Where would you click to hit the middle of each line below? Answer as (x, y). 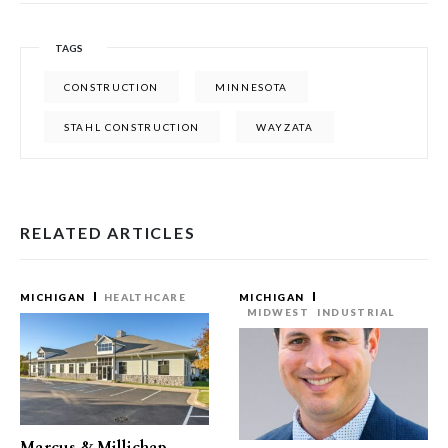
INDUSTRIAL (356, 312)
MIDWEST (278, 312)
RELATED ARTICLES (108, 232)
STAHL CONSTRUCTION (132, 127)
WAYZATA (285, 127)
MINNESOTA (252, 87)
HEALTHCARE (145, 297)
